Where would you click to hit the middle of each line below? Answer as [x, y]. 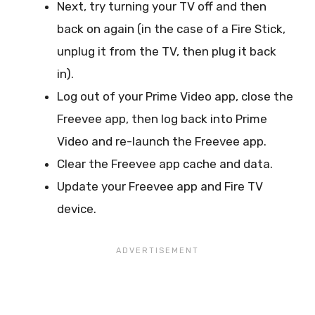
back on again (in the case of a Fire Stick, [171, 28]
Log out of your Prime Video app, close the [175, 96]
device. [77, 208]
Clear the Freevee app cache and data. [165, 163]
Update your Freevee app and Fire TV [160, 186]
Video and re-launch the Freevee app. [162, 141]
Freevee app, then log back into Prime [162, 118]
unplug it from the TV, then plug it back [167, 51]
